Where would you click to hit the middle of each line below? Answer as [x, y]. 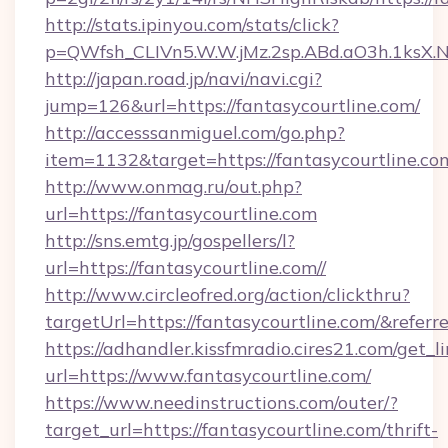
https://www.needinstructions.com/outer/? [221, 402]
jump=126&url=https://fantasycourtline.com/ [232, 105]
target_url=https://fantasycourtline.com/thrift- [241, 429]
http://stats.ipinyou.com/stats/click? [192, 24]
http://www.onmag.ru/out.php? [173, 186]
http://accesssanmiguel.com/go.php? [195, 132]
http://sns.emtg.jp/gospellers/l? [170, 240]
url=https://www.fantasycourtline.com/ [208, 375]
